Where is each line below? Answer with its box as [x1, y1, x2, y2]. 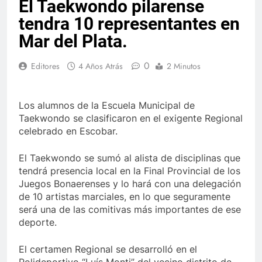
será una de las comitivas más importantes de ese [19, 204, 241, 216]
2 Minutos [167, 60, 201, 73]
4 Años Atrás [78, 60, 123, 73]
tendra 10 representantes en [19, 13, 240, 35]
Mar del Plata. [19, 31, 127, 52]
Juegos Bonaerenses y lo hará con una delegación [19, 178, 241, 190]
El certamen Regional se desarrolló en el [19, 243, 197, 256]
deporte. [19, 216, 57, 229]
